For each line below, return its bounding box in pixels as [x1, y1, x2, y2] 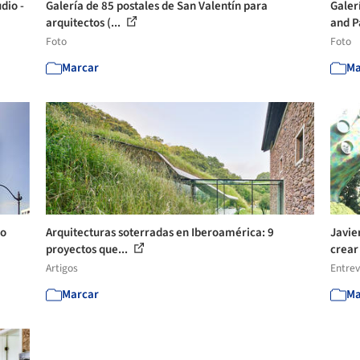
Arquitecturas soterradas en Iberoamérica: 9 [46, 224, 275, 241]
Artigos [46, 260, 79, 276]
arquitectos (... [46, 14, 124, 31]
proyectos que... [46, 241, 131, 258]
